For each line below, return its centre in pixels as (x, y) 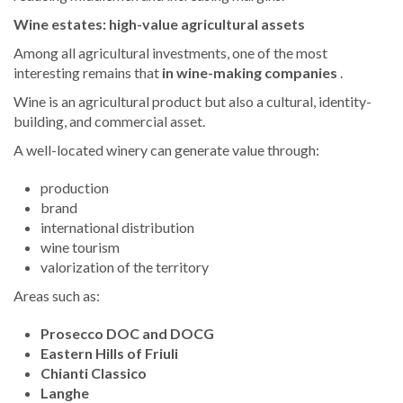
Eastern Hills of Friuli (109, 354)
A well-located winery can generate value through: (166, 150)
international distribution (117, 228)
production (75, 188)
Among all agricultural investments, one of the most (170, 53)
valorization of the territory (125, 267)
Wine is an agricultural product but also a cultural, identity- (193, 102)
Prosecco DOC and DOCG (127, 334)
